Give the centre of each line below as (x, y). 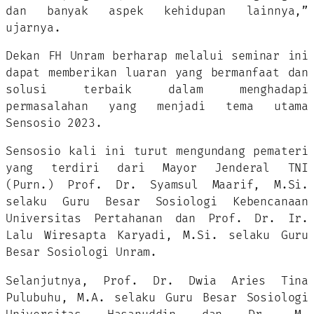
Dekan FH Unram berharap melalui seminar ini (157, 56)
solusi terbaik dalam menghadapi (157, 90)
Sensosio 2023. (54, 124)
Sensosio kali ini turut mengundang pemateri (157, 152)
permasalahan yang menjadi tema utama (157, 107)
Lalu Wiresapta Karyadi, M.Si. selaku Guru (157, 236)
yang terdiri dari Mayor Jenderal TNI (157, 169)
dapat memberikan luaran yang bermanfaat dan (157, 73)
